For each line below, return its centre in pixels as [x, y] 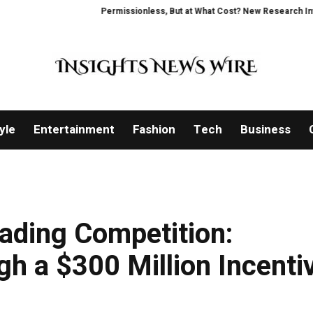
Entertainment [74, 130]
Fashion [154, 130]
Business [265, 130]
